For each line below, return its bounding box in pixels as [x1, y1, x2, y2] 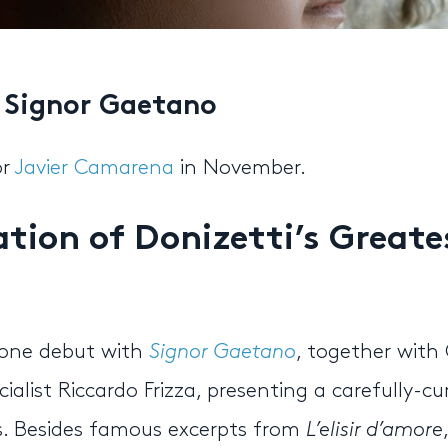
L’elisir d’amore [306, 420, 443, 441]
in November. [174, 158, 306, 179]
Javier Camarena [15, 158, 174, 179]
